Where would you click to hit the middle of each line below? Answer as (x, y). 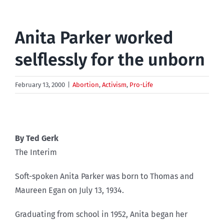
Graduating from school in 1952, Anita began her (101, 214)
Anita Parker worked (94, 37)
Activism (114, 84)
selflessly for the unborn (110, 59)
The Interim (36, 152)
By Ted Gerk (37, 138)
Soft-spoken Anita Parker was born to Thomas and (104, 176)
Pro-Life (141, 84)
